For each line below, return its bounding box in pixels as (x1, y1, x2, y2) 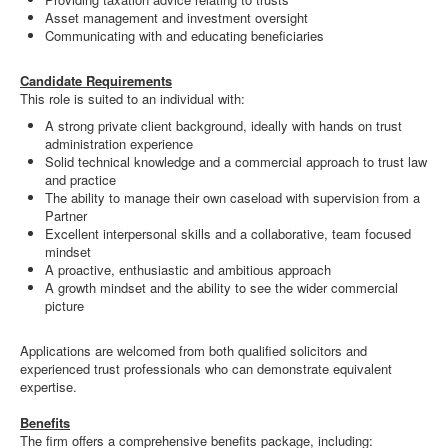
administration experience (45, 134, 193, 153)
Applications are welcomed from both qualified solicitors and (20, 341, 367, 360)
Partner (45, 206, 87, 225)
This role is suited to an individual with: (20, 89, 245, 108)
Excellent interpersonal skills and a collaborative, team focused (45, 224, 411, 243)
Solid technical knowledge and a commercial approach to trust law (45, 152, 427, 171)
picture (45, 296, 84, 315)
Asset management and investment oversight (45, 8, 308, 27)
